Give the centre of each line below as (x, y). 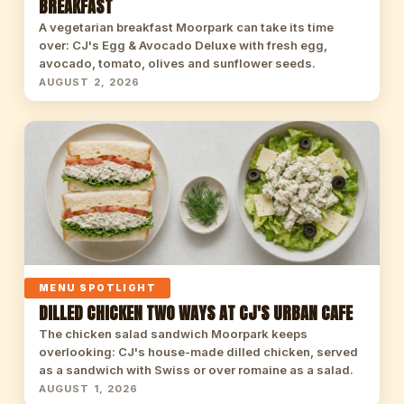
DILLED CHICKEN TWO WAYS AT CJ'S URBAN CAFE (195, 313)
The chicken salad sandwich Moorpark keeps (173, 334)
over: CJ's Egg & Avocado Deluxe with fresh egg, (183, 45)
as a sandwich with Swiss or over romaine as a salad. (196, 370)
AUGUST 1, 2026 (88, 389)
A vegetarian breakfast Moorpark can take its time (186, 27)
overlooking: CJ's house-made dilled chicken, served (198, 352)
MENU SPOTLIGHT (97, 288)
